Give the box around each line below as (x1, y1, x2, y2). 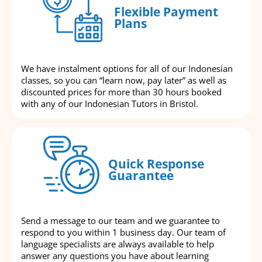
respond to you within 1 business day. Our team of (21, 226, 226, 239)
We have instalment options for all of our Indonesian (21, 63, 233, 75)
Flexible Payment (113, 3, 218, 20)
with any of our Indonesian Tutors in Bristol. (21, 98, 198, 110)
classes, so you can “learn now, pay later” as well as (21, 74, 226, 87)
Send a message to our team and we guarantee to (21, 215, 220, 227)
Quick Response (108, 155, 204, 172)
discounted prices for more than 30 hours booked (21, 86, 222, 98)
